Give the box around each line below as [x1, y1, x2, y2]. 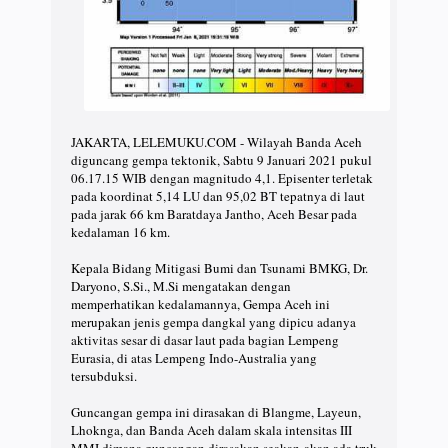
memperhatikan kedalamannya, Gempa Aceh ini [71, 295, 330, 314]
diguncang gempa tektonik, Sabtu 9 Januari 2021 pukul [71, 151, 372, 170]
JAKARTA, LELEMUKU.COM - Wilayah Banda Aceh [71, 133, 362, 152]
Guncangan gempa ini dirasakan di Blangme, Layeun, [71, 403, 361, 422]
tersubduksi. [71, 367, 137, 386]
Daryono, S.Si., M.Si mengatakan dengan [71, 277, 291, 296]
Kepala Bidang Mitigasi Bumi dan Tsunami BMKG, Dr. [71, 259, 368, 278]
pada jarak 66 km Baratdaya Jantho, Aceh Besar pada [71, 205, 357, 224]
